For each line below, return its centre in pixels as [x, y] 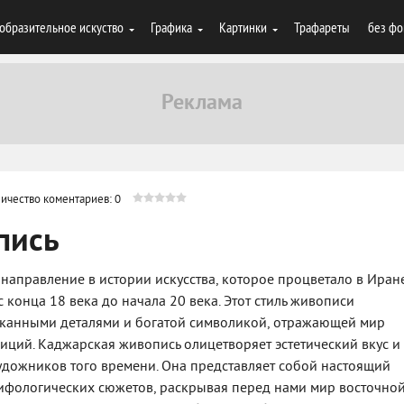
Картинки [243, 27]
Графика [171, 27]
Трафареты [322, 27]
